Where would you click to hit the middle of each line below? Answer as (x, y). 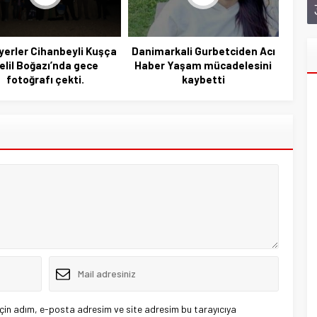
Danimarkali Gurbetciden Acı (203, 51)
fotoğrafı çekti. (45, 79)
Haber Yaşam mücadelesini (203, 65)
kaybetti (203, 79)
